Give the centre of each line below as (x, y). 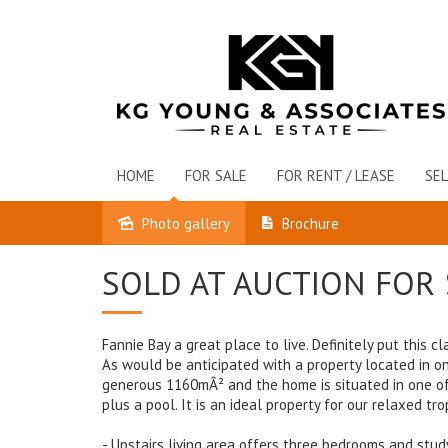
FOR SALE (216, 175)
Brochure (310, 223)
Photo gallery (186, 223)
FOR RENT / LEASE (336, 175)
